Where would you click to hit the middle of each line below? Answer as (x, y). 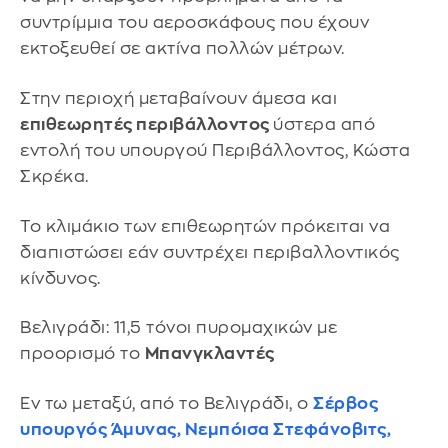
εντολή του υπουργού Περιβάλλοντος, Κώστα (215, 151)
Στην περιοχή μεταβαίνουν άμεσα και (178, 99)
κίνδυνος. (60, 278)
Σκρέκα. (54, 177)
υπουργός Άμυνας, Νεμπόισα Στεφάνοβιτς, (205, 429)
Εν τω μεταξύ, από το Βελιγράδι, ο (166, 403)
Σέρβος (345, 403)
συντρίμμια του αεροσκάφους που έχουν (194, 23)
